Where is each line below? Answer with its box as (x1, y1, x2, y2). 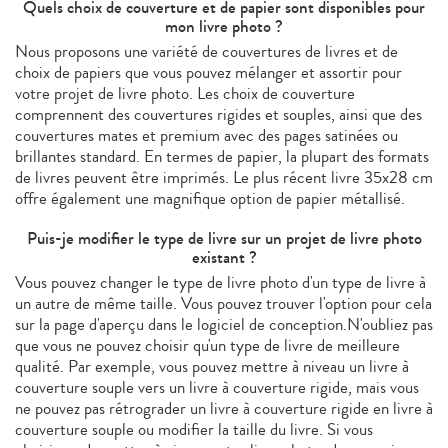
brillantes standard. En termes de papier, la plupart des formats (15, 143, 429, 169)
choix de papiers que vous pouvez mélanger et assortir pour (15, 59, 402, 85)
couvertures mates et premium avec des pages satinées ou (15, 122, 398, 148)
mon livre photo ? (165, 13, 283, 39)
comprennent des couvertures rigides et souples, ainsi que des (15, 101, 422, 127)
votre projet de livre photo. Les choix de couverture (15, 80, 355, 106)
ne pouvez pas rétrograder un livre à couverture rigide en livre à (15, 395, 433, 421)
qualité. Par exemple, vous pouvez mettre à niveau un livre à (15, 353, 409, 379)
